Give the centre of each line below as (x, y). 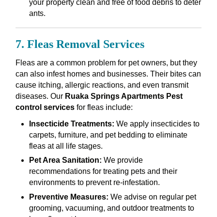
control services (45, 108)
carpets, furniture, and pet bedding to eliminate (108, 135)
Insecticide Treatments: (71, 124)
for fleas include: (103, 108)
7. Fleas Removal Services (80, 44)
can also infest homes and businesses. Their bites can (108, 74)
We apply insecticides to (157, 124)
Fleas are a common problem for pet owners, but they (106, 63)
